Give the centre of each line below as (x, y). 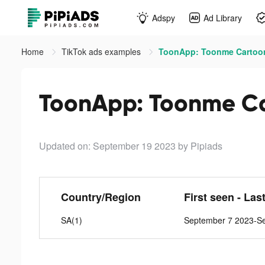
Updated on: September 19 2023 (107, 146)
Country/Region (101, 197)
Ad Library (223, 17)
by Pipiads (200, 146)
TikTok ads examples (102, 51)
